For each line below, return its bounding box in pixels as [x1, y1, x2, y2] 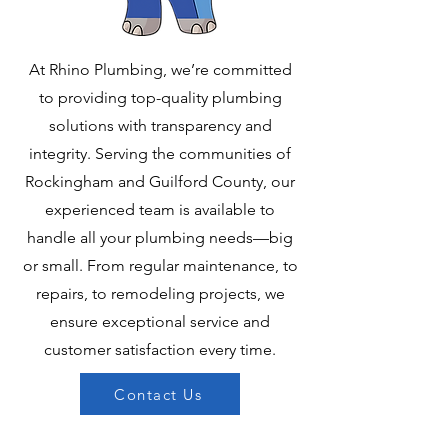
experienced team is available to [45, 200, 275, 219]
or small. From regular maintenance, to [22, 256, 298, 275]
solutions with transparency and [48, 116, 272, 135]
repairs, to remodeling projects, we [35, 284, 285, 303]
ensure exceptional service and [50, 312, 270, 331]
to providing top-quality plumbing [38, 88, 282, 107]
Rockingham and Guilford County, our [25, 172, 295, 191]
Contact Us [114, 384, 202, 404]
